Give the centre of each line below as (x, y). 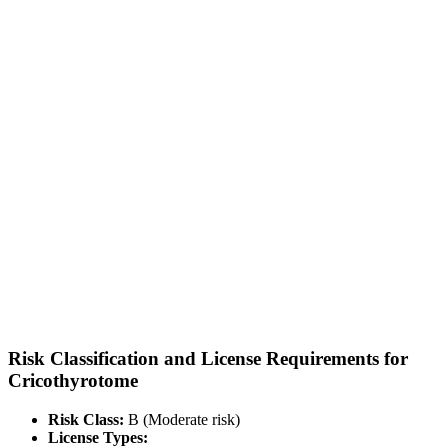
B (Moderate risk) (182, 419)
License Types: (98, 437)
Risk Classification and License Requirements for (208, 359)
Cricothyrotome (73, 381)
